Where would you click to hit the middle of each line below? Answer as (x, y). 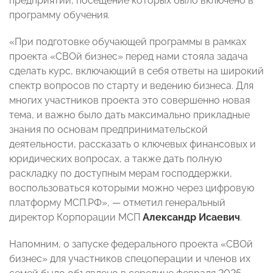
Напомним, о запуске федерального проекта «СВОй (131, 244)
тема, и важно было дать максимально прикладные (129, 115)
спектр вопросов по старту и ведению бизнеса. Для (131, 86)
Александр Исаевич (191, 218)
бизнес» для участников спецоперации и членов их (130, 259)
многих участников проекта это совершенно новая (129, 101)
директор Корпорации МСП (76, 218)
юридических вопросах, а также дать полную (115, 159)
